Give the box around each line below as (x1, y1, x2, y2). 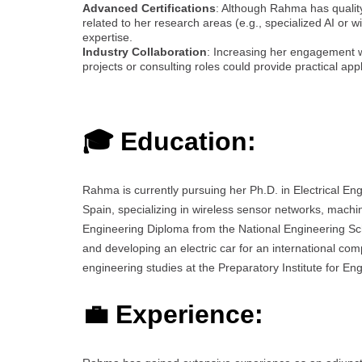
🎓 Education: (82, 127, 256, 157)
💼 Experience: (82, 300, 263, 330)
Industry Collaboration (82, 44, 207, 58)
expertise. (82, 30, 133, 44)
